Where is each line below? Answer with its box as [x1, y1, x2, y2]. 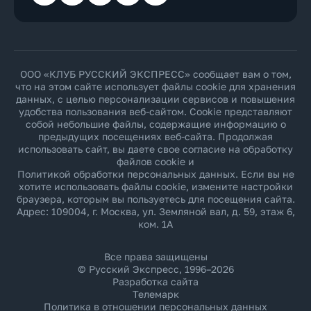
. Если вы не [235, 168, 294, 180]
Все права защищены [103, 251, 208, 262]
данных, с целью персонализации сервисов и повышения [16, 93, 295, 105]
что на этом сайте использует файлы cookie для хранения [15, 81, 296, 92]
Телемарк [132, 288, 179, 300]
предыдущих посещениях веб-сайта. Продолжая [38, 131, 273, 142]
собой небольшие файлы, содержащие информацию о [25, 118, 286, 130]
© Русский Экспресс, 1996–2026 [77, 263, 234, 275]
